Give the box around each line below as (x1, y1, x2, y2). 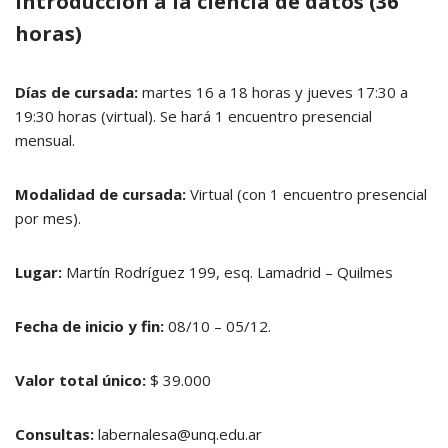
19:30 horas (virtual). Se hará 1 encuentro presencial (15, 106, 372, 126)
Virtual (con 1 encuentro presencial (186, 184, 427, 204)
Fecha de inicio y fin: (15, 316, 168, 336)
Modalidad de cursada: (15, 184, 186, 204)
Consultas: (15, 424, 98, 444)
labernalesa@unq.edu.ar (98, 424, 262, 444)
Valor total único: (15, 370, 150, 390)
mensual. (15, 130, 75, 150)
